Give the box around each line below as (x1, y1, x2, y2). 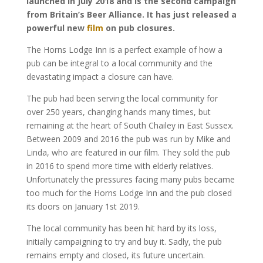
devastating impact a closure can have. (26, 70, 174, 82)
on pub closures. (103, 22, 175, 33)
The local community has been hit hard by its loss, (26, 222, 217, 234)
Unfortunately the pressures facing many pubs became (26, 173, 235, 185)
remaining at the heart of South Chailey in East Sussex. (26, 119, 234, 131)
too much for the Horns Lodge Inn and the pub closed (26, 187, 232, 198)
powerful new (26, 22, 87, 33)
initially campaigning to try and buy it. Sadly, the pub (26, 235, 222, 247)
